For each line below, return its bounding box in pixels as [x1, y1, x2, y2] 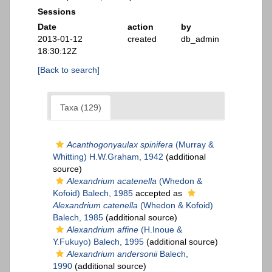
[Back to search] [38, 65, 100, 75]
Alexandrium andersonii [67, 249, 157, 259]
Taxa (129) [60, 103, 101, 113]
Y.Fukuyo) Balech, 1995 [53, 237, 144, 247]
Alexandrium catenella [53, 200, 138, 211]
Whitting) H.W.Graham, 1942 [53, 152, 163, 162]
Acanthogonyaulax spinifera [67, 140, 173, 150]
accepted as [133, 188, 185, 199]
